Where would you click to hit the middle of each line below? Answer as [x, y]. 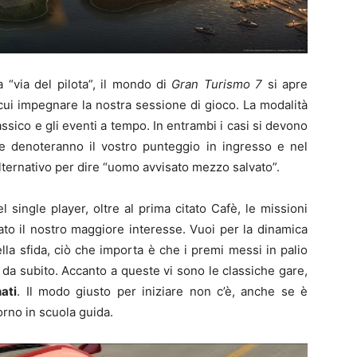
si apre [285, 84]
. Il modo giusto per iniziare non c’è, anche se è [162, 292]
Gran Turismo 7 [217, 84]
